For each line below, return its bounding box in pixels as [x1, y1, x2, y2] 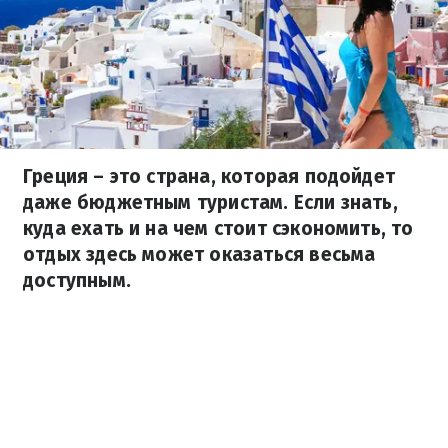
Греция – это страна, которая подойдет [23, 165, 396, 188]
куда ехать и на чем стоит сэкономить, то [23, 217, 414, 240]
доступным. [23, 269, 131, 292]
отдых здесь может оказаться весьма [23, 243, 376, 266]
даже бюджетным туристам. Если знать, [23, 191, 398, 214]
